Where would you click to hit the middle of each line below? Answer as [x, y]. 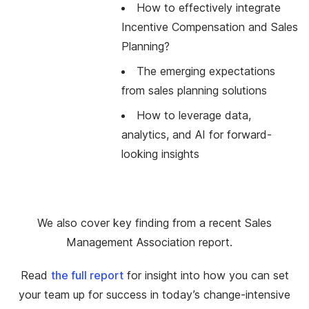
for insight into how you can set [206, 276]
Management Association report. [153, 242]
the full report [87, 276]
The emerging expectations [206, 71]
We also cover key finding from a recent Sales [154, 223]
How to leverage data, [193, 116]
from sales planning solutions [197, 91]
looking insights [165, 154]
